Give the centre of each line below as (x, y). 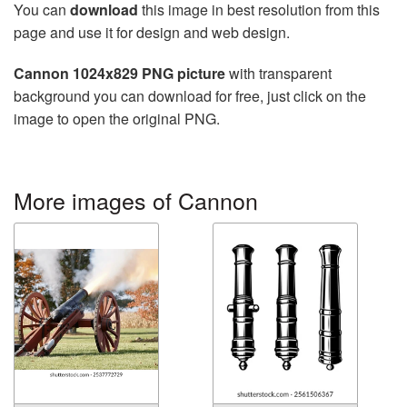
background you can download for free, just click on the (190, 96)
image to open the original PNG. (117, 119)
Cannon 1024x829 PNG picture (119, 74)
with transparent (278, 74)
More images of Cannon (136, 200)
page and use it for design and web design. (152, 33)
